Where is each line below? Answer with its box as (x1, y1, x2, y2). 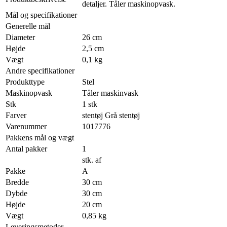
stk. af (82, 156, 101, 165)
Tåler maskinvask (82, 89, 138, 98)
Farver (6, 111, 26, 120)
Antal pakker (6, 144, 47, 154)
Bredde (6, 178, 29, 187)
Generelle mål (6, 22, 50, 31)
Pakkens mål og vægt (6, 133, 74, 142)
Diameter (6, 33, 35, 42)
